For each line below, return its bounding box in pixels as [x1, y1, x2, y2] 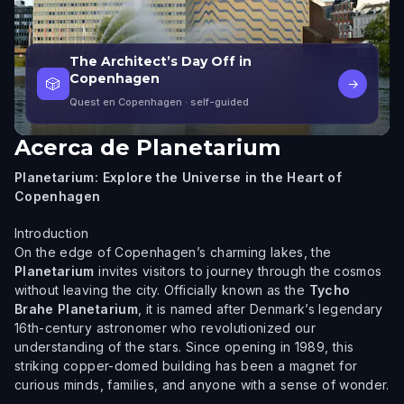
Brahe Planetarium [14, 301, 138, 317]
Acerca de [14, 134, 130, 161]
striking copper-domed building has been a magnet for [14, 358, 358, 373]
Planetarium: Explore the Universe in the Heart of [14, 170, 343, 185]
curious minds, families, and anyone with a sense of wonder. [14, 377, 390, 392]
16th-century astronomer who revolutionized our [14, 320, 317, 335]
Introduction [14, 225, 89, 241]
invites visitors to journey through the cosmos [94, 263, 382, 279]
